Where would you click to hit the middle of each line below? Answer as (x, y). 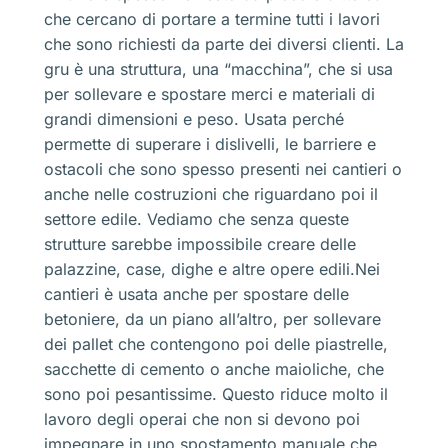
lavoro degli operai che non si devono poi (202, 418)
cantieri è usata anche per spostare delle (196, 293)
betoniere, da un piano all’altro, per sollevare (212, 318)
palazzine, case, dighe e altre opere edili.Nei (212, 268)
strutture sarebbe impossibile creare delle (200, 243)
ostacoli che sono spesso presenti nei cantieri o (223, 168)
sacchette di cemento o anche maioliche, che (214, 368)
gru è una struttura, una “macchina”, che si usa (218, 68)
